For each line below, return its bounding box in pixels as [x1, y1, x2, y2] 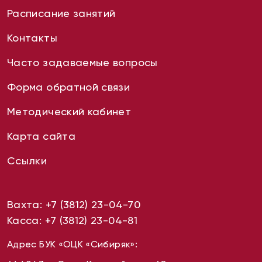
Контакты [7, 32, 57, 44]
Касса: [7, 214, 45, 226]
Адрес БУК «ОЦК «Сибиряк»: [7, 239, 137, 250]
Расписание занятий [7, 7, 116, 19]
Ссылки [7, 154, 47, 167]
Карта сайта [7, 130, 75, 142]
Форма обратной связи [7, 81, 130, 93]
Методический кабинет [7, 105, 132, 118]
